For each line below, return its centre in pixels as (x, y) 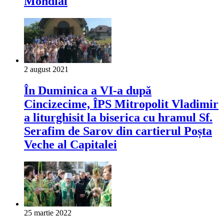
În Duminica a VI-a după (88, 91)
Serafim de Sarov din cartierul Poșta (118, 131)
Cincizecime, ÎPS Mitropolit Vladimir (121, 104)
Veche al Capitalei (70, 145)
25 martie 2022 (48, 213)
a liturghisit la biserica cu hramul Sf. (118, 118)
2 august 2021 (46, 69)
